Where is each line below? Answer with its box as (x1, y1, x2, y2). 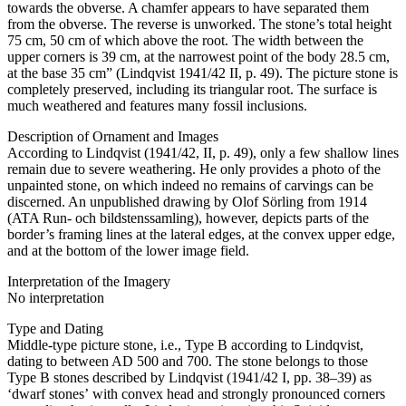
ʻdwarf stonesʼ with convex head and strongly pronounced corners (7, 385, 385, 401)
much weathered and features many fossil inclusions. (7, 97, 307, 113)
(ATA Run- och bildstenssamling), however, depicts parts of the (7, 209, 369, 226)
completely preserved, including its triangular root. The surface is (7, 81, 377, 97)
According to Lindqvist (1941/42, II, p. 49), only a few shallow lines (7, 144, 399, 160)
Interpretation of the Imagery (7, 273, 170, 289)
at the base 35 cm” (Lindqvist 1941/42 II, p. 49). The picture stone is (7, 64, 398, 81)
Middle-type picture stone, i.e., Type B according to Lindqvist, (7, 336, 363, 353)
